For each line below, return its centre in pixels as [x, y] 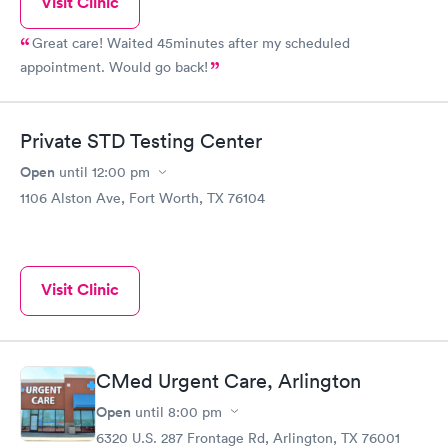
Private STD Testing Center [141, 141]
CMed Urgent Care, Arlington [228, 380]
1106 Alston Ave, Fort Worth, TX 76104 [142, 198]
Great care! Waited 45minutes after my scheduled [191, 42]
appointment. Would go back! [114, 66]
